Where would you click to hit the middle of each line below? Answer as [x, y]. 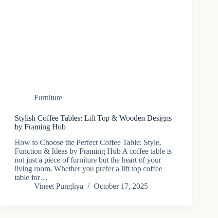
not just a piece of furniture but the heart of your [88, 160]
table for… [31, 178]
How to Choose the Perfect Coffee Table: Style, [88, 143]
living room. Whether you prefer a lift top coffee [88, 169]
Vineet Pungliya [59, 186]
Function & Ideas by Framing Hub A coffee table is [93, 151]
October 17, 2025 [121, 186]
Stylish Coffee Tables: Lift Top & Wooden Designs [93, 118]
